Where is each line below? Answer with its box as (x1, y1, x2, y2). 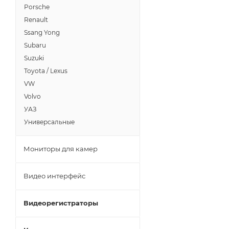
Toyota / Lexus (24, 67, 67, 75)
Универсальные (24, 118, 75, 126)
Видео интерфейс (24, 172, 85, 180)
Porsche (24, 3, 50, 11)
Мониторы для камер (24, 145, 98, 153)
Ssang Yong (24, 29, 60, 36)
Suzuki (24, 54, 44, 62)
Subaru (24, 41, 46, 49)
